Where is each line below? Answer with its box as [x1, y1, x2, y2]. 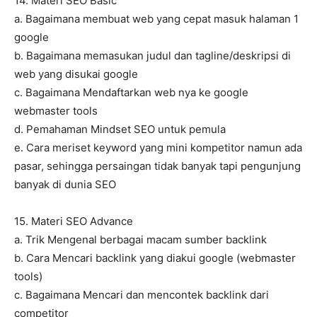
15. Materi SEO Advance [14, 214, 133, 229]
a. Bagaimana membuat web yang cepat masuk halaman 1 [14, 12, 299, 26]
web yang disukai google [14, 67, 138, 81]
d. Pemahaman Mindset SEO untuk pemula [14, 122, 226, 137]
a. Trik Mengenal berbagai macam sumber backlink [14, 233, 267, 247]
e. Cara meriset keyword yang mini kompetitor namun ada [14, 141, 302, 155]
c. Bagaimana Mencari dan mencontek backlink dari [14, 288, 269, 302]
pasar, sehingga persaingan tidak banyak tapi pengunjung [14, 159, 301, 173]
